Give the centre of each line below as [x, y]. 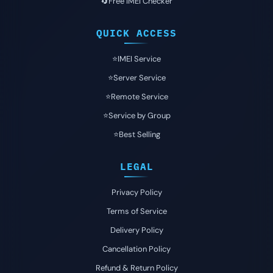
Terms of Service [136, 211]
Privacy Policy [136, 192]
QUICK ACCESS [136, 33]
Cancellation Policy [136, 249]
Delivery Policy [136, 230]
